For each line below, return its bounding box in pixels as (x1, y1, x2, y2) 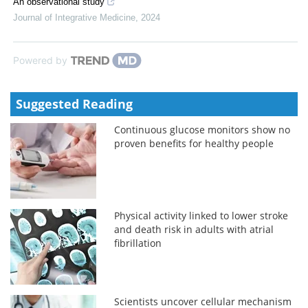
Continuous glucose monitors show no (114, 122, 291, 136)
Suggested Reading (16, 95, 133, 112)
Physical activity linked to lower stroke (114, 208, 289, 222)
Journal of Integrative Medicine (13, 12, 135, 23)
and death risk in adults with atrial (114, 222, 274, 236)
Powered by (13, 54, 67, 66)
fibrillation (114, 236, 162, 250)
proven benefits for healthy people (114, 136, 274, 150)
